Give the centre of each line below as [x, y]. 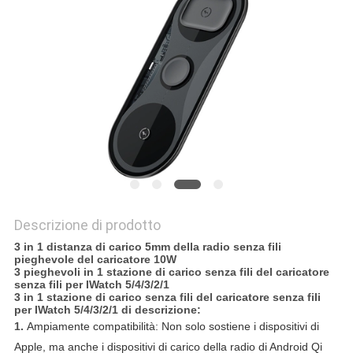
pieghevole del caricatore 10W [95, 260]
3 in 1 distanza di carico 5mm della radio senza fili [147, 247]
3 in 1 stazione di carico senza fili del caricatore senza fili [167, 297]
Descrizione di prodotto [87, 225]
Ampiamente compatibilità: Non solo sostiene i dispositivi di [173, 327]
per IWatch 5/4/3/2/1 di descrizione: [107, 310]
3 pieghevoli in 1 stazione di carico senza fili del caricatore [171, 272]
